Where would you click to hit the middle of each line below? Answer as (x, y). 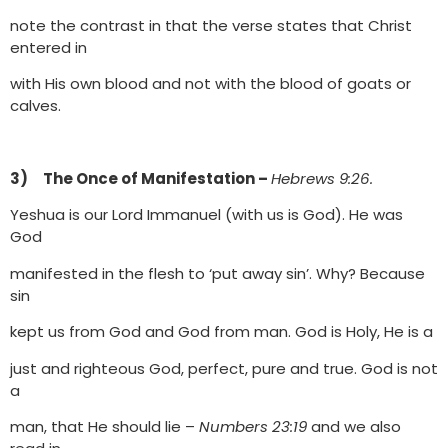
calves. (39, 106)
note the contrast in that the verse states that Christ (211, 25)
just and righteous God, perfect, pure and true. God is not (224, 368)
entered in (48, 47)
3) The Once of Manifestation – (140, 179)
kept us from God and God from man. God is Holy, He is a (221, 332)
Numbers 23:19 (255, 426)
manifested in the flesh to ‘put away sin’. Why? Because (217, 273)
